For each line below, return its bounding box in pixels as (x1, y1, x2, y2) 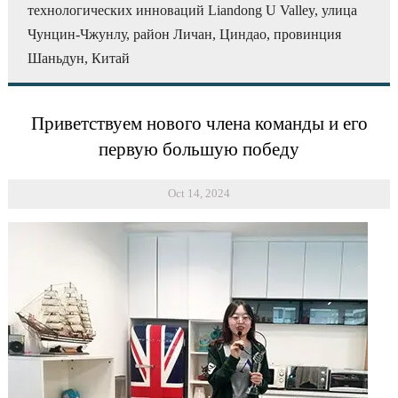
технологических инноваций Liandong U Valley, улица (28, 3, 358, 19)
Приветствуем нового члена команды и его (30, 112, 368, 134)
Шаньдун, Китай (28, 51, 131, 67)
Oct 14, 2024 (168, 187, 230, 201)
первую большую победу (99, 138, 299, 160)
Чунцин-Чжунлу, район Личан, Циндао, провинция (28, 27, 342, 43)
